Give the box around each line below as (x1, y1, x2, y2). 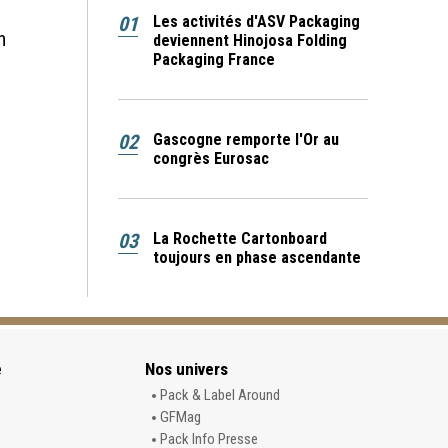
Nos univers (144, 358, 228, 379)
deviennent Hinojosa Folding (153, 30, 347, 50)
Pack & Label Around (159, 385, 280, 404)
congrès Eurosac (153, 148, 269, 168)
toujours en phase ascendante (153, 247, 361, 267)
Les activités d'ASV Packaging (153, 11, 360, 31)
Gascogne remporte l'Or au (153, 129, 339, 149)
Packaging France (153, 49, 275, 69)
